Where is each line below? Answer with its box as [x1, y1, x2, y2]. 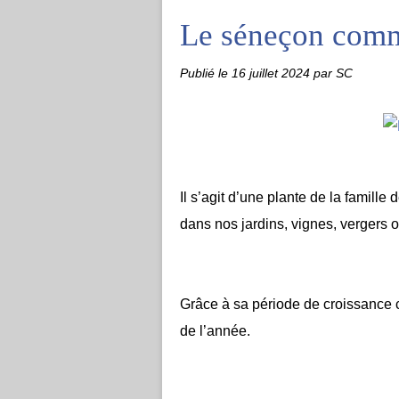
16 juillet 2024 [232, 66, 313, 80]
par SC [313, 66, 353, 80]
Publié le [180, 66, 232, 80]
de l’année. [180, 323, 250, 338]
